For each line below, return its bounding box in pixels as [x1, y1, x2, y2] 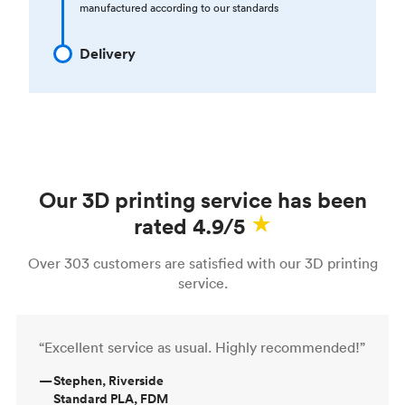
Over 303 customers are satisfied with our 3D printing [27, 253, 378, 272]
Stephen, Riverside [53, 371, 164, 390]
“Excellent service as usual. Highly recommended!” [39, 337, 365, 356]
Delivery [80, 43, 136, 63]
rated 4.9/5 [133, 212, 245, 240]
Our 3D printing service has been [38, 185, 367, 213]
